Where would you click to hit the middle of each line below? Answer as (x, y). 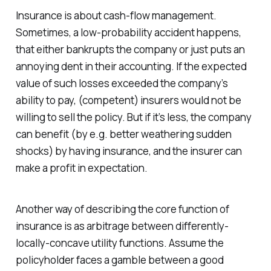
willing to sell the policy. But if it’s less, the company (133, 117)
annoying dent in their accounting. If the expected (131, 66)
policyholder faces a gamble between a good (119, 260)
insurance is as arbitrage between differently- (122, 226)
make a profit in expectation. (81, 168)
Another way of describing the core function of (122, 209)
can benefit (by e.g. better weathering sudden (123, 134)
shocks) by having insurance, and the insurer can (129, 151)
